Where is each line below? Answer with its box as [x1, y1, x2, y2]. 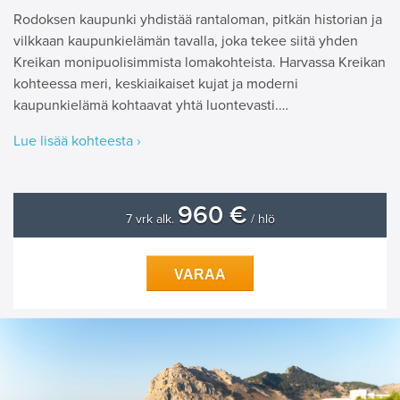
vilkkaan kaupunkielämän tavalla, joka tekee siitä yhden [13, 31, 358, 50]
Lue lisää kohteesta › [13, 131, 141, 150]
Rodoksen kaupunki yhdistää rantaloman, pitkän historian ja [13, 10, 382, 29]
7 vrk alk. [125, 211, 178, 227]
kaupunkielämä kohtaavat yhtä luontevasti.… [13, 96, 288, 114]
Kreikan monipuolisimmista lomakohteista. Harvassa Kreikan [13, 53, 386, 71]
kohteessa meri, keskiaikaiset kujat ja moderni [13, 74, 298, 93]
